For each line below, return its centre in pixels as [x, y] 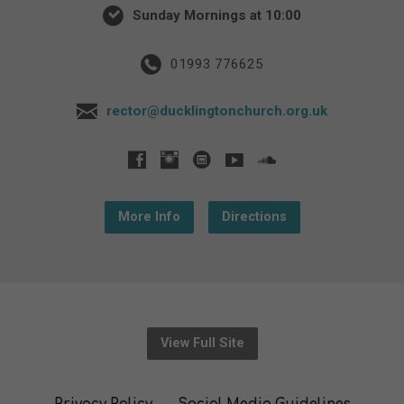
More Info [149, 216]
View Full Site [202, 343]
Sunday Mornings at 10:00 [215, 15]
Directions [254, 216]
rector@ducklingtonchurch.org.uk [217, 110]
